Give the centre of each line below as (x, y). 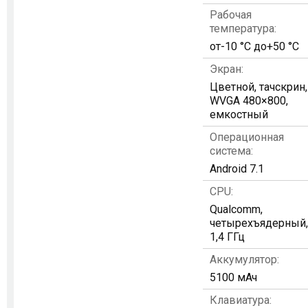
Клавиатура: (241, 300)
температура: (243, 29)
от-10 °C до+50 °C (254, 46)
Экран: (227, 69)
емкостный (239, 114)
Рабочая (231, 15)
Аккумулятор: (244, 260)
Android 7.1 (237, 169)
